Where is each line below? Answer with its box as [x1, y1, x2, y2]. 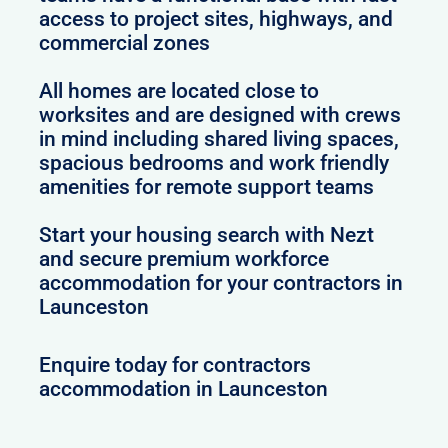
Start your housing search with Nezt [39, 223, 375, 248]
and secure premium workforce [39, 247, 330, 272]
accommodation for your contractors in [39, 271, 404, 296]
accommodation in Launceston [39, 376, 329, 401]
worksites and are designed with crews [39, 103, 402, 128]
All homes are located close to [39, 79, 320, 104]
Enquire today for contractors [39, 352, 312, 377]
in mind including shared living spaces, [39, 127, 400, 152]
